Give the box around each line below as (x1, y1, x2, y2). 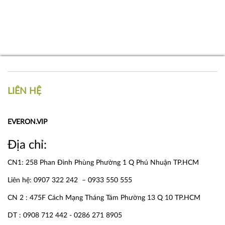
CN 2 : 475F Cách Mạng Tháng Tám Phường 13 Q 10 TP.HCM (8, 194, 200, 202)
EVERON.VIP (8, 119, 47, 126)
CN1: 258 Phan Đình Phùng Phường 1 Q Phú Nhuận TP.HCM (8, 159, 199, 167)
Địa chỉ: (8, 139, 47, 152)
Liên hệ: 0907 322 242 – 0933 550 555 (8, 177, 132, 184)
